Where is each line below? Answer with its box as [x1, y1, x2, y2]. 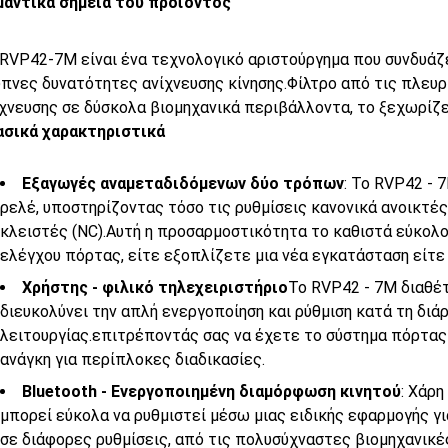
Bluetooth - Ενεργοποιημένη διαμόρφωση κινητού [22, 381, 401, 401]
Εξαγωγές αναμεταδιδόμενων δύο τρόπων [22, 173, 344, 193]
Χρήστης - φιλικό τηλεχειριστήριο [22, 277, 288, 297]
